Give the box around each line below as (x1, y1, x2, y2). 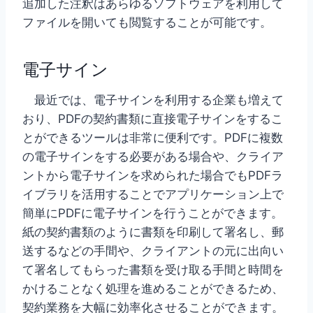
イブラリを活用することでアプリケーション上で (22, 187, 284, 202)
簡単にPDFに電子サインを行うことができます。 (22, 206, 283, 221)
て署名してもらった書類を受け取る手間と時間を (22, 263, 284, 277)
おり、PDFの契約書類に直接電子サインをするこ (22, 112, 283, 126)
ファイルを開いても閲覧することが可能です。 (22, 15, 272, 30)
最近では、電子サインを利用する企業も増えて (22, 93, 284, 108)
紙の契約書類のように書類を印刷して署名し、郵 (22, 225, 284, 240)
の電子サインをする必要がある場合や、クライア (22, 150, 284, 164)
